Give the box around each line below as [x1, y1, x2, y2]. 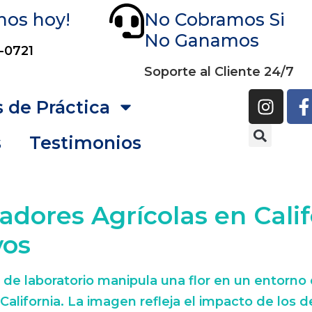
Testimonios [29, 132, 141, 153]
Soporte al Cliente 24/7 [144, 64, 294, 79]
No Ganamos [144, 30, 259, 51]
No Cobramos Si [144, 9, 285, 30]
